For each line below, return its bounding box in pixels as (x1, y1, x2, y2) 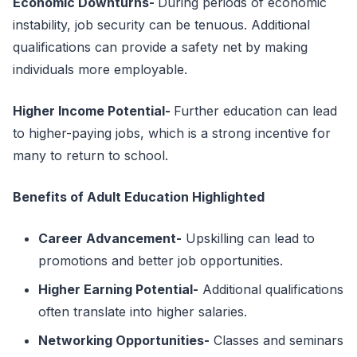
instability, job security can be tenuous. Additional (13, 17, 310, 33)
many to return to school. (13, 147, 168, 163)
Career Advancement (38, 230, 176, 246)
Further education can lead (174, 103, 337, 119)
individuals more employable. (13, 61, 187, 77)
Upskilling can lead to (182, 230, 315, 246)
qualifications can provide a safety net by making (13, 39, 308, 55)
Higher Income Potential (13, 103, 165, 119)
